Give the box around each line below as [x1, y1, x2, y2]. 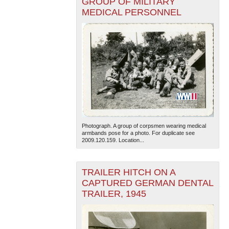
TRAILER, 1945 [81, 189, 146, 199]
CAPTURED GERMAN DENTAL [81, 178, 214, 189]
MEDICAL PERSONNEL [81, 7, 181, 18]
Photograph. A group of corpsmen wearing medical [81, 123, 206, 129]
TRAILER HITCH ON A [81, 167, 176, 178]
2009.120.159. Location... [81, 137, 144, 144]
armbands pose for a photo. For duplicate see [81, 130, 195, 136]
